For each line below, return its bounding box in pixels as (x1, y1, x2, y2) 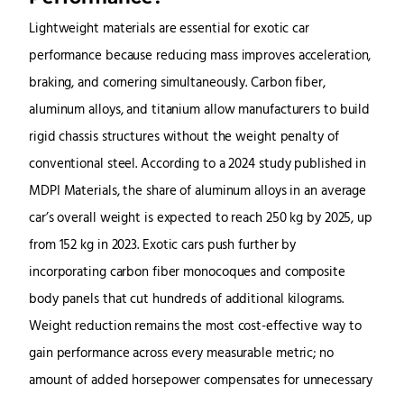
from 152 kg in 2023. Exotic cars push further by (29, 235, 297, 257)
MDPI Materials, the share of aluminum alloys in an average (29, 181, 367, 203)
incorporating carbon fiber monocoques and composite (29, 262, 345, 284)
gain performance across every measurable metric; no (29, 344, 334, 365)
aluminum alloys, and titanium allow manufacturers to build (29, 100, 371, 122)
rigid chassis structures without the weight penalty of (29, 127, 339, 149)
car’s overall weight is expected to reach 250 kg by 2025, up (29, 208, 372, 230)
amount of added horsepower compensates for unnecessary (29, 371, 372, 392)
